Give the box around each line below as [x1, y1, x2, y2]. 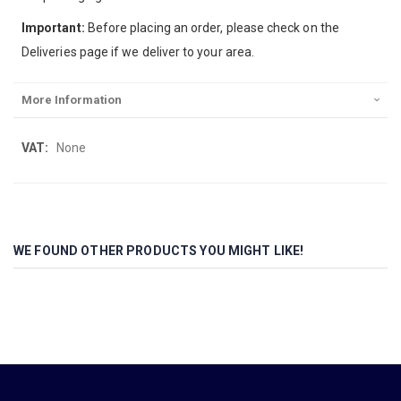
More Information [21, 93, 122, 107]
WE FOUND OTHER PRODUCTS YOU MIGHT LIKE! [13, 243, 304, 258]
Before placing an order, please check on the [84, 21, 339, 36]
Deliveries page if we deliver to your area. [21, 45, 255, 60]
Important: [21, 21, 85, 36]
